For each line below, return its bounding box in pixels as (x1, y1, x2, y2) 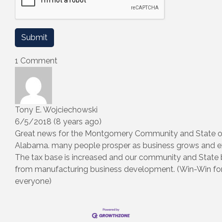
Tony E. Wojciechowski (15, 105, 98, 114)
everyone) (15, 176, 52, 186)
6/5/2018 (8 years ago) (15, 116, 102, 126)
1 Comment (15, 55, 57, 65)
